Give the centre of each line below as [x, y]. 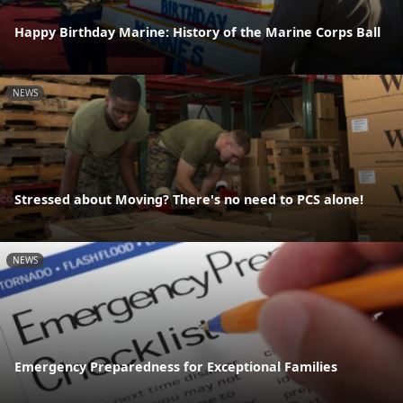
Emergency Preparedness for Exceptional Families [176, 367]
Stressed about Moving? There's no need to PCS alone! [189, 200]
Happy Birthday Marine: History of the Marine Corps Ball [197, 31]
